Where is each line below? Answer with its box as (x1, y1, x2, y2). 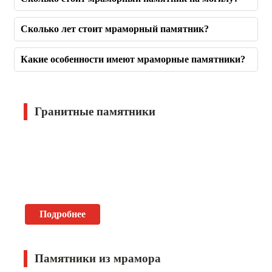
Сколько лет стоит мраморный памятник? (21, 23, 209, 34)
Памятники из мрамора (35, 251, 161, 265)
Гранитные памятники (35, 104, 155, 118)
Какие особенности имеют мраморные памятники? (21, 53, 245, 64)
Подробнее (39, 208, 86, 219)
